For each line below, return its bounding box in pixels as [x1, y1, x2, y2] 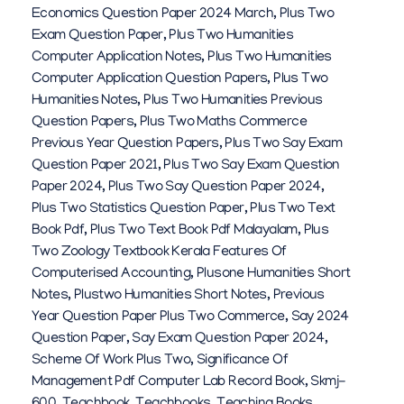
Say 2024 [290, 309, 349, 326]
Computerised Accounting [32, 266, 191, 283]
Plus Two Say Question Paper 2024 [107, 179, 321, 197]
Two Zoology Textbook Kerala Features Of [32, 244, 287, 262]
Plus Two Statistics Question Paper [32, 201, 244, 218]
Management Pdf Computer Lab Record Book [32, 374, 305, 391]
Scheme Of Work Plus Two [32, 353, 191, 370]
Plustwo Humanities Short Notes [73, 288, 267, 305]
